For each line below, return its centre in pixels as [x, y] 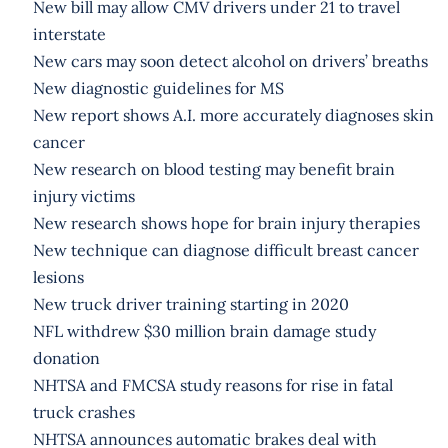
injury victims [83, 195]
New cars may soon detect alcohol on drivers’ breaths [230, 60]
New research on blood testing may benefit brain [213, 168]
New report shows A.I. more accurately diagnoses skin [233, 114]
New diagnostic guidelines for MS [158, 87]
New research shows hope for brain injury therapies [226, 222]
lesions [58, 276]
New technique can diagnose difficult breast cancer [225, 249]
